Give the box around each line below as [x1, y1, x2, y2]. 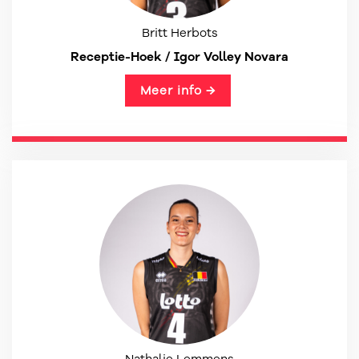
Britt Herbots [141, 25, 218, 41]
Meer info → [139, 83, 216, 99]
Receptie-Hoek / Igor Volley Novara [71, 48, 288, 65]
